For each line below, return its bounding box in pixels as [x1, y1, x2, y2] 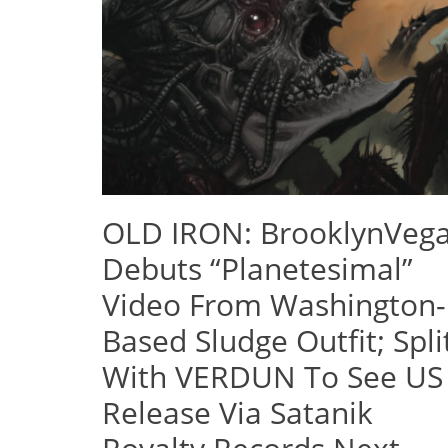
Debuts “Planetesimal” [102, 247, 413, 289]
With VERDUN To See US [102, 355, 443, 397]
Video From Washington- [102, 283, 446, 325]
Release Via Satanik [102, 391, 373, 433]
